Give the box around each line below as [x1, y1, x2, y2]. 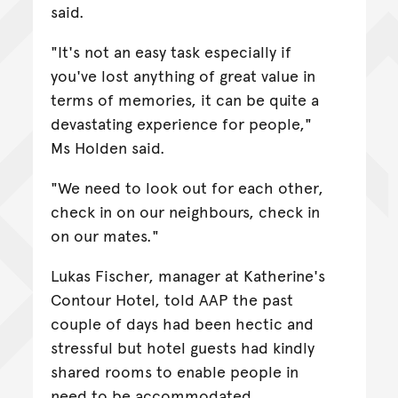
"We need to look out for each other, [50, 175, 323, 198]
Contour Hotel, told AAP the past [50, 287, 293, 310]
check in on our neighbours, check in [50, 199, 320, 222]
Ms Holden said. [50, 135, 165, 158]
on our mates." [50, 223, 159, 246]
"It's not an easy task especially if [50, 39, 291, 62]
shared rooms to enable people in [50, 359, 298, 382]
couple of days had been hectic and [50, 311, 314, 334]
